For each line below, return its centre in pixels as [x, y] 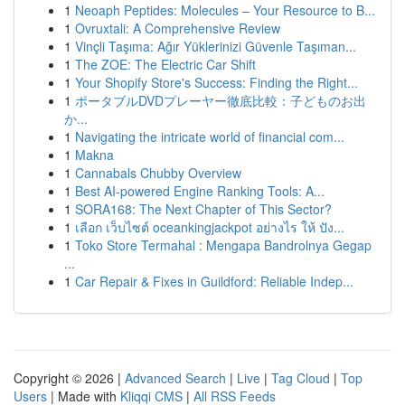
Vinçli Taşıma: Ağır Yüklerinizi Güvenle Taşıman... [216, 46]
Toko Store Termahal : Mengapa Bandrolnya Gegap [223, 245]
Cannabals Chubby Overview [158, 173]
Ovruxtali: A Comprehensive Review [178, 28]
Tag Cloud [301, 378]
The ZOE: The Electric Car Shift [165, 64]
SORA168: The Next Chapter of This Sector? [203, 209]
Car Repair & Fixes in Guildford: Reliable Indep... [214, 281]
